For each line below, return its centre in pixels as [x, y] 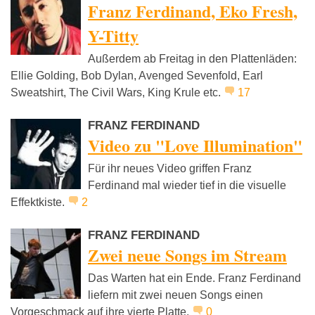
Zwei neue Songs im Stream [187, 255]
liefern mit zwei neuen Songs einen [175, 295]
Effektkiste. [39, 202]
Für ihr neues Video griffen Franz [170, 169]
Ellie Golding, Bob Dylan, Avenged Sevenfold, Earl [137, 76]
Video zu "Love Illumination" [195, 146]
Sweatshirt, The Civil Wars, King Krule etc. [117, 93]
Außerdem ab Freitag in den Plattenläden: [192, 59]
